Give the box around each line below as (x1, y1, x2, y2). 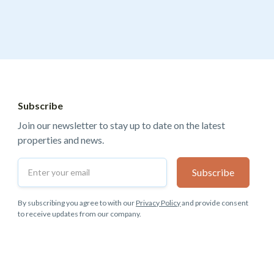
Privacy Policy (136, 198, 181, 207)
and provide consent (180, 198, 249, 207)
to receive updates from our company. (18, 209, 142, 218)
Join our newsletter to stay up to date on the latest (18, 119, 226, 131)
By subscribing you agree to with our (18, 198, 136, 207)
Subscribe (18, 99, 64, 111)
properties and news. (18, 133, 105, 146)
